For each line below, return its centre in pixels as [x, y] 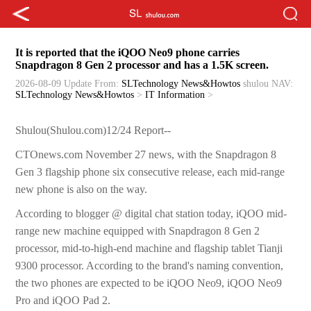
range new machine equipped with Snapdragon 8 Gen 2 [138, 231]
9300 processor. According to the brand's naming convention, [150, 266]
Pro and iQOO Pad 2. [63, 301]
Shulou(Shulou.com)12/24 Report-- [93, 131]
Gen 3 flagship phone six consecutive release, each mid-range [150, 172]
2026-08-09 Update [54, 84]
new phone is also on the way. [82, 190]
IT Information [175, 95]
